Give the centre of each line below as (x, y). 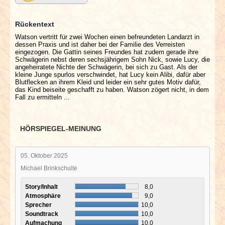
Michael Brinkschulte (49, 168)
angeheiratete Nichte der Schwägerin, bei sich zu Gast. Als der (106, 67)
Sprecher (39, 204)
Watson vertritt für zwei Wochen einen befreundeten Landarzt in (107, 37)
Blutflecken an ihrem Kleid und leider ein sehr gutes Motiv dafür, (108, 82)
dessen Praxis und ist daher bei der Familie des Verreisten (100, 44)
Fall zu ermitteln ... (42, 97)
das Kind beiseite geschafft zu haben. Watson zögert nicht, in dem (112, 89)
